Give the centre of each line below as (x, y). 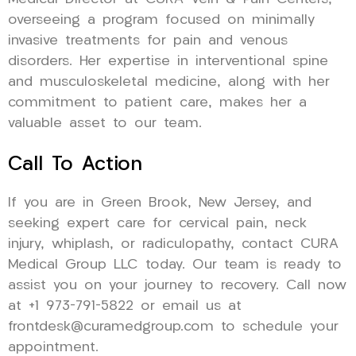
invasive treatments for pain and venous (148, 41)
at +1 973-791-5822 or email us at (125, 306)
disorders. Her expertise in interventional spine (168, 61)
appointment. (53, 347)
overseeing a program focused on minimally (161, 20)
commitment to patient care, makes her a (157, 103)
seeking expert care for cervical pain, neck (157, 223)
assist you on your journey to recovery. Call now (177, 285)
